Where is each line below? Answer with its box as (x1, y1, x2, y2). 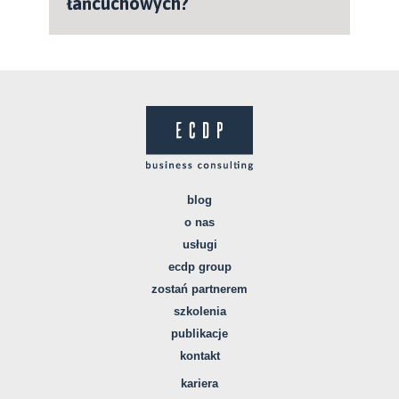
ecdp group (167, 259, 232, 273)
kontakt (179, 348, 220, 362)
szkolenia (173, 304, 226, 318)
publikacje (171, 326, 228, 340)
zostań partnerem (151, 281, 248, 296)
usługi (182, 237, 217, 251)
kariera (181, 376, 218, 390)
